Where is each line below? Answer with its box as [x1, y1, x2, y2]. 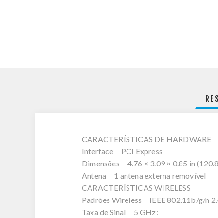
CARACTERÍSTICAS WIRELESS [82, 183, 191, 192]
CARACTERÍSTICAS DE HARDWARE [82, 134, 212, 144]
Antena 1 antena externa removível [82, 171, 206, 180]
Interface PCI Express [82, 146, 163, 156]
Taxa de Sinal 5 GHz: [82, 207, 158, 217]
